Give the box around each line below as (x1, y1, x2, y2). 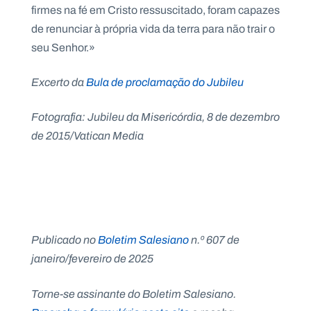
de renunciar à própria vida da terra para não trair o (31, 20, 275, 37)
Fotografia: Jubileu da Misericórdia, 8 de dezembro (31, 109, 280, 126)
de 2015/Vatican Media (31, 128, 144, 144)
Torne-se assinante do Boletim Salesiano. (31, 285, 236, 302)
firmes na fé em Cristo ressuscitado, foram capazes (31, 1, 280, 18)
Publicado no (31, 232, 98, 249)
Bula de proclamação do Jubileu (86, 74, 244, 90)
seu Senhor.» (31, 39, 95, 56)
